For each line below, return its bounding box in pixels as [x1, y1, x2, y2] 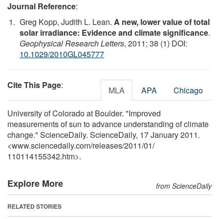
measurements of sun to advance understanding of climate [7, 118, 209, 130]
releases [92, 139, 122, 151]
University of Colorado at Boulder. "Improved [7, 107, 161, 119]
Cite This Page [7, 79, 61, 90]
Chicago [174, 84, 203, 96]
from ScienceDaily [156, 180, 212, 191]
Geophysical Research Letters [20, 37, 124, 49]
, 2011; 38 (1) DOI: [124, 37, 187, 49]
